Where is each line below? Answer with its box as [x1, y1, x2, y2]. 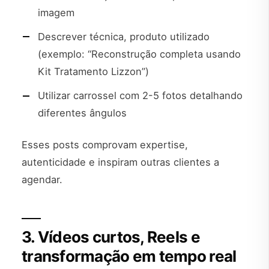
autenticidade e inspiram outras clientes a [22, 156, 219, 168]
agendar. [22, 173, 62, 186]
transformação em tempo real [22, 246, 237, 265]
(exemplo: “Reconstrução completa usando [38, 48, 241, 61]
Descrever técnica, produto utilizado [38, 31, 210, 43]
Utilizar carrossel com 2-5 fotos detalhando [38, 89, 243, 102]
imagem [38, 7, 74, 19]
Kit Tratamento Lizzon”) [38, 65, 149, 78]
